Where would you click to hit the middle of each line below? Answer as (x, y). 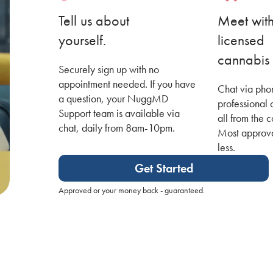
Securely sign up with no (109, 69)
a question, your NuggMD (113, 98)
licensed (241, 40)
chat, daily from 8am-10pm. (117, 127)
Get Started (164, 168)
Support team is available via (119, 113)
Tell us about (94, 20)
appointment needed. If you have (127, 83)
